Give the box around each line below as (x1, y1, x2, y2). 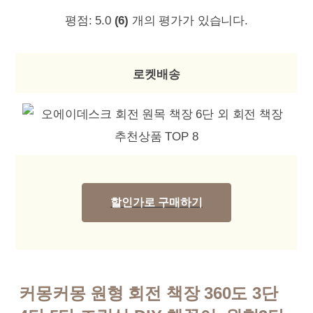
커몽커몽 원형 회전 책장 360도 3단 (19, 284, 278, 303)
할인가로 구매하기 (110, 196, 203, 208)
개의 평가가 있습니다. (129, 14, 248, 27)
